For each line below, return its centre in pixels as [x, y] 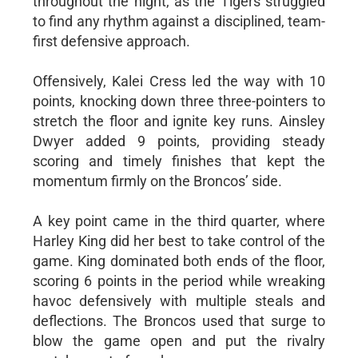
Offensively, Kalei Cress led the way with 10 [179, 81]
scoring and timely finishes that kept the [179, 161]
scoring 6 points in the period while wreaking [179, 280]
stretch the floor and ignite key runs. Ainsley [179, 121]
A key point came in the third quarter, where [179, 221]
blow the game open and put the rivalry [179, 340]
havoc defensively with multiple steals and [179, 300]
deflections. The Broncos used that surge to [179, 320]
